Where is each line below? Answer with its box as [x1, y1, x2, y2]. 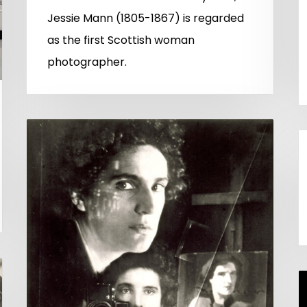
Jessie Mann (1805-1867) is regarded [47, 10, 244, 26]
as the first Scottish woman [47, 32, 195, 48]
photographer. [47, 53, 127, 70]
